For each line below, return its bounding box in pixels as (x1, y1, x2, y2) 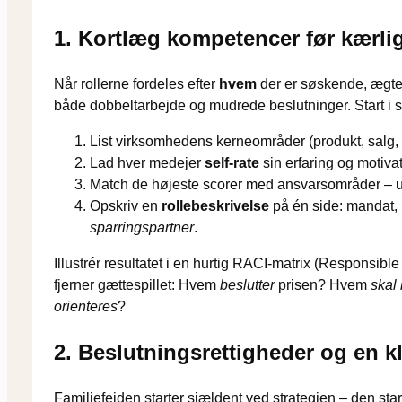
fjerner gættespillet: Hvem (54, 277, 220, 293)
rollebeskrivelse (162, 198, 269, 214)
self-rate (205, 155, 259, 171)
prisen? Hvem (275, 277, 371, 293)
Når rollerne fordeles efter (54, 76, 219, 92)
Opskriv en (90, 198, 162, 214)
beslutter (220, 277, 275, 293)
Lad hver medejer (90, 155, 205, 171)
